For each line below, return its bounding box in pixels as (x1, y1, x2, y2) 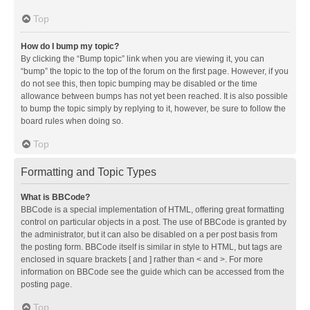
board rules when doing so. (21, 116, 123, 126)
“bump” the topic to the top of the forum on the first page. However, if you (21, 66, 289, 76)
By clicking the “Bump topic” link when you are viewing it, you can (21, 53, 264, 64)
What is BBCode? (21, 192, 90, 202)
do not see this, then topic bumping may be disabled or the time (21, 78, 257, 89)
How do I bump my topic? (21, 41, 119, 51)
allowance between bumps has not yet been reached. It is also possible (21, 91, 288, 101)
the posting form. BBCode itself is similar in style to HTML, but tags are (21, 241, 282, 252)
